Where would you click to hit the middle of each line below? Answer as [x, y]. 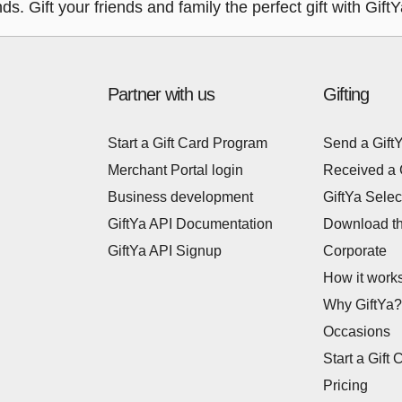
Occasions [357, 332]
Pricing [345, 385]
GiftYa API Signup [165, 251]
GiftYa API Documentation [190, 224]
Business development [180, 197]
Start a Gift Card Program [188, 143]
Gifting [346, 94]
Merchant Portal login [175, 170]
